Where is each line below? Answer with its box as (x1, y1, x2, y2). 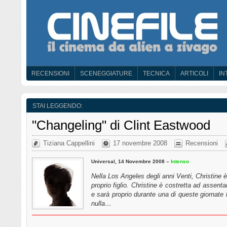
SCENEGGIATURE (80, 70, 132, 77)
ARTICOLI (180, 70, 208, 77)
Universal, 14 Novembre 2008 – (91, 158, 171, 164)
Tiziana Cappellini (43, 139, 95, 147)
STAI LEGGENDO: (32, 102, 83, 109)
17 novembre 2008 (113, 139, 167, 147)
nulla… (91, 199, 111, 207)
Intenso (171, 158, 189, 164)
